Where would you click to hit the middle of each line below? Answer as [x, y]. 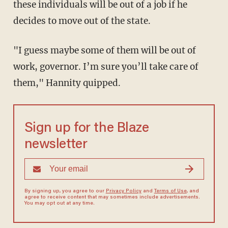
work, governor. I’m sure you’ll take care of [106, 67]
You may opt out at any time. [59, 204]
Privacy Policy [123, 192]
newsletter [56, 145]
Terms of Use [170, 192]
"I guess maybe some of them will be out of [104, 51]
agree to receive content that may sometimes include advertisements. [112, 198]
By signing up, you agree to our [65, 192]
